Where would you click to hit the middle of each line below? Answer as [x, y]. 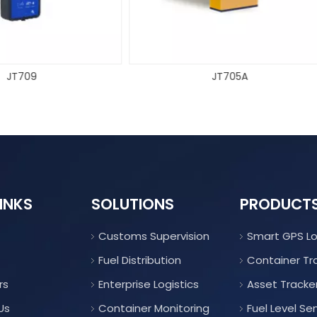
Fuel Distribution [139, 260]
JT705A [53, 76]
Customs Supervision [154, 236]
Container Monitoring [154, 308]
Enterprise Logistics [148, 284]
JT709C [261, 76]
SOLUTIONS [132, 204]
